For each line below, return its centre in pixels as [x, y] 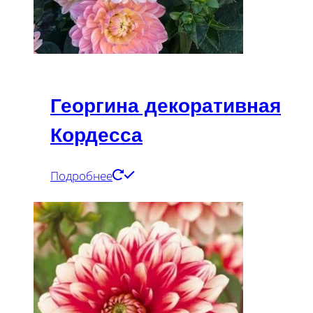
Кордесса [96, 136]
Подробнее [81, 176]
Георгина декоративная [166, 106]
